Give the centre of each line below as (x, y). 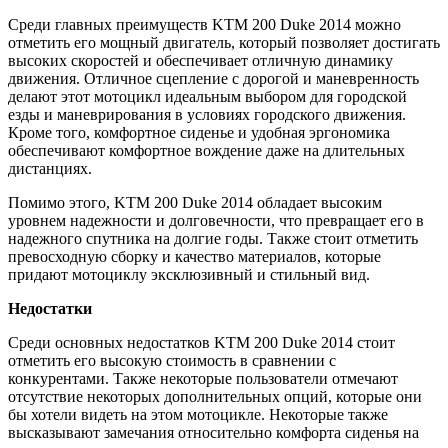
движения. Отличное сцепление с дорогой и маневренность (213, 78)
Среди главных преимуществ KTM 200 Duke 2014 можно (204, 24)
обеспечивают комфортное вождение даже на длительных (206, 150)
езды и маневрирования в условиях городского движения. (207, 114)
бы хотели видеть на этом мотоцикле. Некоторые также (198, 414)
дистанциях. (50, 168)
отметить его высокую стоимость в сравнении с (172, 360)
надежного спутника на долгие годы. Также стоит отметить (213, 238)
